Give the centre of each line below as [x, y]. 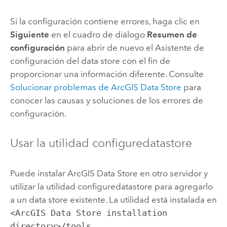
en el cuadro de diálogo [98, 34]
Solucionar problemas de [60, 87]
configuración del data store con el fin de [90, 61]
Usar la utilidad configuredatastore [101, 143]
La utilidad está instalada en [163, 199]
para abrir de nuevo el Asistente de [134, 47]
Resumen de [172, 34]
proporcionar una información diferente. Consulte [107, 74]
